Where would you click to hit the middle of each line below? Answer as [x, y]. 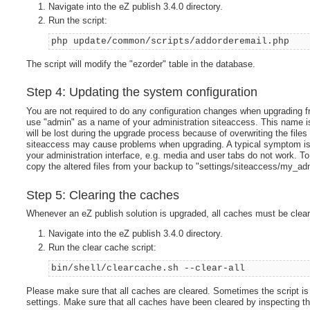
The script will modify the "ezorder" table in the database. [141, 64]
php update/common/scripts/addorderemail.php [171, 41]
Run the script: [78, 21]
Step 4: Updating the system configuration [142, 92]
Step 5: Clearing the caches [103, 195]
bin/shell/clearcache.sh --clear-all [148, 268]
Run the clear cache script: [103, 248]
